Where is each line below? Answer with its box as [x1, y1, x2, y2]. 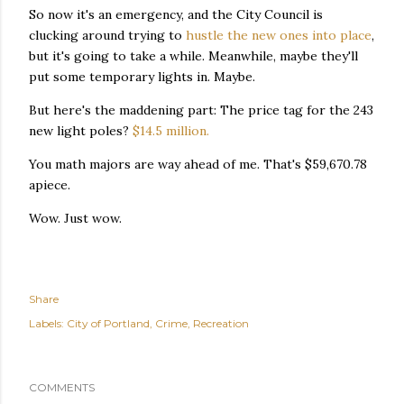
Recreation [193, 317, 249, 330]
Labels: [29, 317, 64, 330]
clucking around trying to [29, 27, 186, 43]
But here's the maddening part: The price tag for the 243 [29, 102, 373, 118]
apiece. [29, 177, 74, 193]
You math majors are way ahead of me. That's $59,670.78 [29, 156, 367, 172]
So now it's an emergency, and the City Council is [29, 6, 323, 23]
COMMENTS [29, 381, 95, 394]
